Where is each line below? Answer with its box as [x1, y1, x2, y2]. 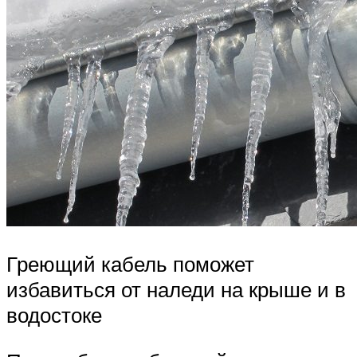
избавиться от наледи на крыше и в [6, 277, 346, 303]
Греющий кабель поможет [6, 251, 254, 277]
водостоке [6, 302, 102, 328]
